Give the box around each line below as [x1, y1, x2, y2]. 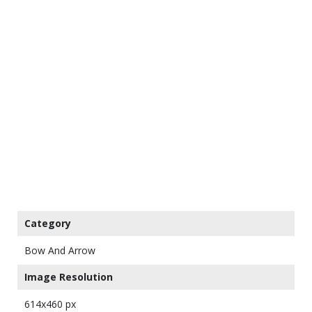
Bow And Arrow [24, 243, 95, 257]
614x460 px [24, 297, 76, 311]
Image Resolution [24, 270, 113, 283]
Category [24, 216, 71, 230]
